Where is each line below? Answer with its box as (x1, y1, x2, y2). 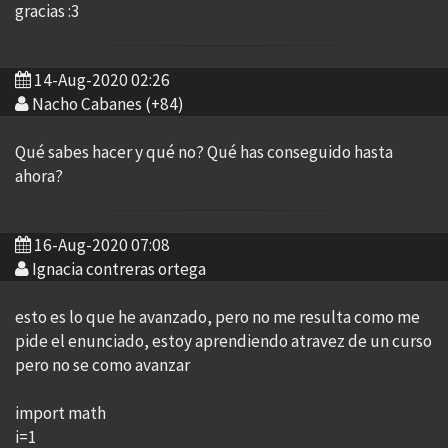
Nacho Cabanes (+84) (32, 93, 184, 115)
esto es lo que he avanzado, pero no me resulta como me (15, 306, 420, 328)
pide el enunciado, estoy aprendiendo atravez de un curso (15, 330, 432, 352)
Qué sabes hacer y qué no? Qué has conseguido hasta (15, 141, 393, 163)
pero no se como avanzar (15, 354, 190, 376)
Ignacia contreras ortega (32, 258, 206, 280)
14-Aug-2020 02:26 (34, 69, 170, 91)
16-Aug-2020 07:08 (34, 234, 170, 256)
